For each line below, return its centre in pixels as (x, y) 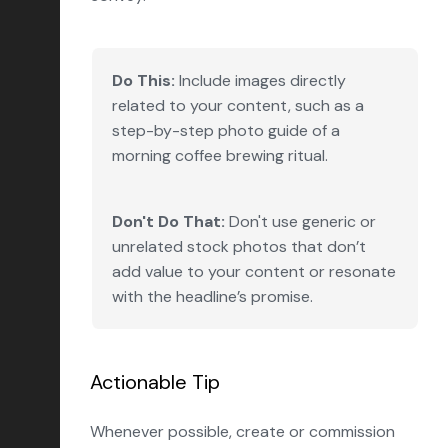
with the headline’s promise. (212, 296)
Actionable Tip (155, 382)
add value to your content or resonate (254, 271)
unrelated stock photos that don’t (239, 246)
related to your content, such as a (238, 105)
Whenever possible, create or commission (242, 431)
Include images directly (260, 80)
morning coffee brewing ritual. (220, 155)
